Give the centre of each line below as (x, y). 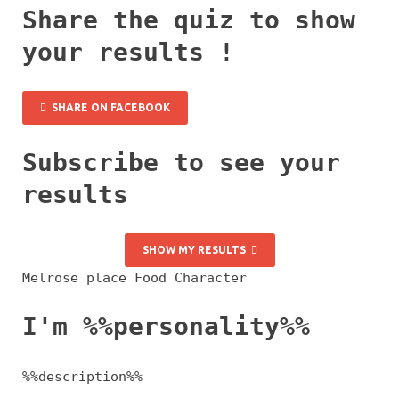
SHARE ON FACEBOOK (108, 107)
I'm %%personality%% (166, 327)
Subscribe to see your (181, 163)
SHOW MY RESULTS (196, 250)
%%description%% (82, 376)
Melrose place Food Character (134, 278)
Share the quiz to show (189, 20)
